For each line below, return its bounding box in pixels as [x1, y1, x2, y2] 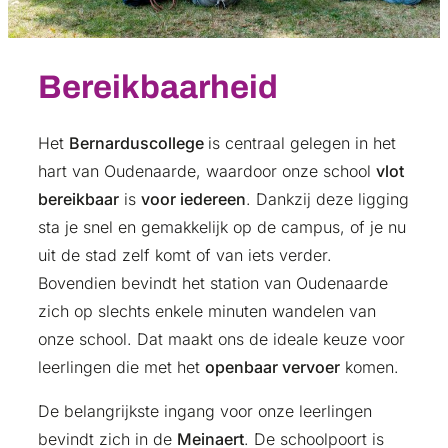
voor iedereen [141, 189, 246, 210]
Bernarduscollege [69, 133, 208, 154]
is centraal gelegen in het [208, 133, 396, 154]
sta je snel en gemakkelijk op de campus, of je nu [38, 217, 406, 238]
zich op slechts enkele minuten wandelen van [38, 301, 376, 322]
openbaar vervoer [205, 357, 340, 378]
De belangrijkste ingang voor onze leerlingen [38, 401, 372, 422]
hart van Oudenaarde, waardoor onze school [38, 161, 376, 182]
